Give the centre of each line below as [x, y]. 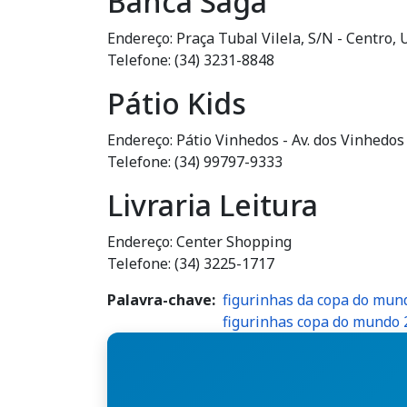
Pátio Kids [177, 103]
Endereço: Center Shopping [199, 242]
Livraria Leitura [213, 205]
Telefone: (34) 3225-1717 [191, 263]
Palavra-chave [159, 300]
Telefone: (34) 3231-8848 [191, 60]
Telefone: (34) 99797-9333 [195, 162]
